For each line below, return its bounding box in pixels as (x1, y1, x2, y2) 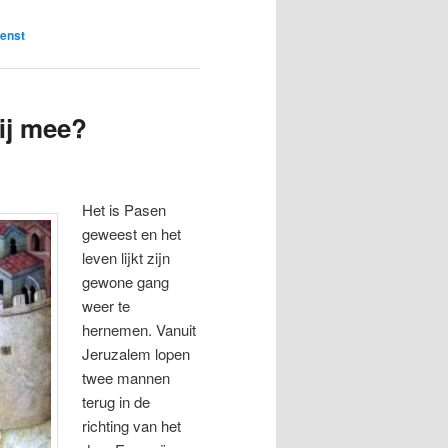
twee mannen (82, 366, 171, 388)
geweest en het (82, 222, 182, 244)
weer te (82, 294, 131, 316)
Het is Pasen (82, 198, 167, 220)
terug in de (82, 390, 151, 412)
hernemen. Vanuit (82, 318, 197, 340)
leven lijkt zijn (82, 246, 171, 268)
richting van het (82, 414, 182, 436)
